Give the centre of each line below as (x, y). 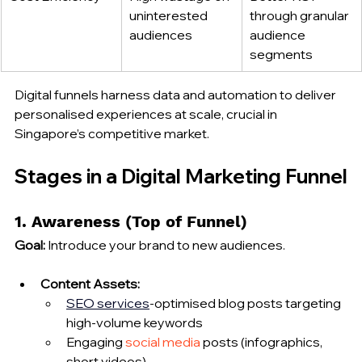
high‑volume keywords (135, 322)
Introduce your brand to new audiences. (165, 244)
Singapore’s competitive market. (112, 133)
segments (281, 54)
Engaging (96, 341)
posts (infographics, (263, 341)
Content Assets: (90, 283)
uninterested (170, 15)
